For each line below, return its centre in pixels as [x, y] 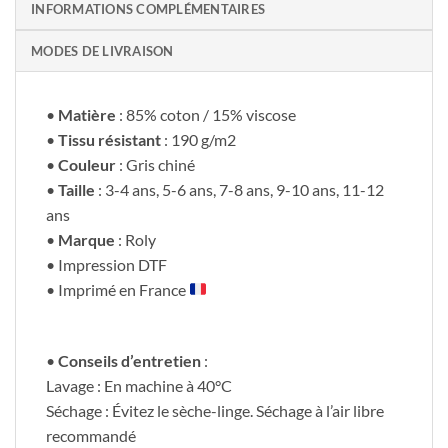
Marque [86, 239]
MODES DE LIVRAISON [102, 50]
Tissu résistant [109, 139]
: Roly [135, 239]
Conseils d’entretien [129, 360]
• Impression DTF [106, 264]
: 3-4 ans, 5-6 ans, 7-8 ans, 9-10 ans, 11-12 [239, 189]
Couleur [87, 164]
